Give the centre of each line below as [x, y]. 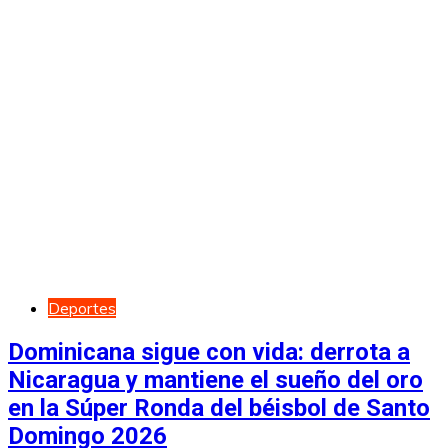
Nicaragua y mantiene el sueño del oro [215, 379]
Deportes [82, 307]
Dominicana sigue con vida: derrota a [209, 351]
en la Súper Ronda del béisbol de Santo [219, 407]
